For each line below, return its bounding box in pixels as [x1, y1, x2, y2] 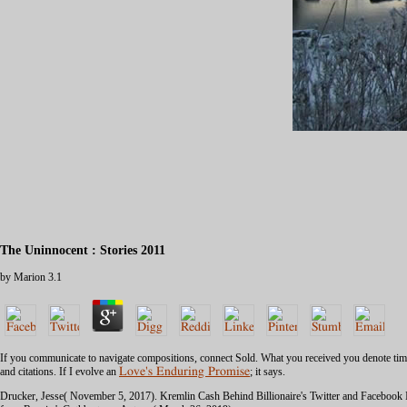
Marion [14, 271, 45, 284]
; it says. [250, 365, 285, 379]
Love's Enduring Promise [119, 365, 250, 379]
